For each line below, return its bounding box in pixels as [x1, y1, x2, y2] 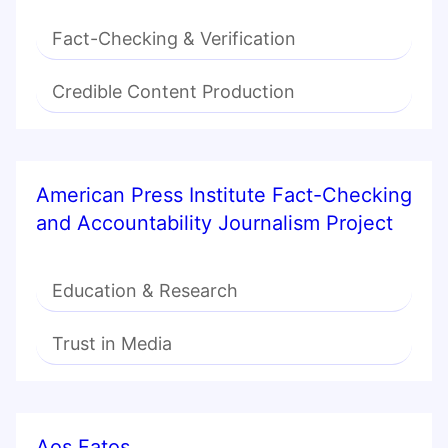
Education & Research [52, 280, 238, 302]
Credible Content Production [52, 81, 295, 103]
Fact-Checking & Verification [52, 28, 296, 50]
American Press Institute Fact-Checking [36, 183, 412, 208]
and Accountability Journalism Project [36, 211, 393, 236]
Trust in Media [52, 333, 172, 355]
